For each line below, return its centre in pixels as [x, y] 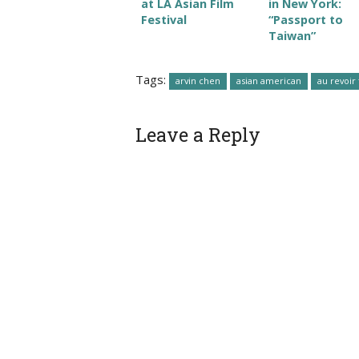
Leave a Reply [198, 134]
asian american [268, 80]
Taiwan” [292, 35]
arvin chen [198, 80]
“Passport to [305, 19]
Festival [163, 19]
